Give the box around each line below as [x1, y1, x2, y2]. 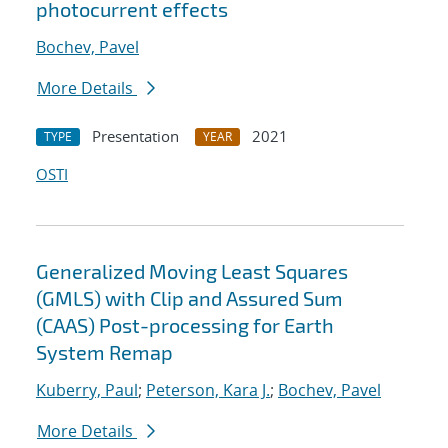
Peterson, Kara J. [146, 379, 270, 402]
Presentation [92, 126, 179, 147]
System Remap [36, 340, 173, 365]
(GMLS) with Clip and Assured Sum [36, 286, 343, 311]
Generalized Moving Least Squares [36, 259, 348, 284]
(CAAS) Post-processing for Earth [36, 313, 334, 338]
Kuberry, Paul [36, 379, 138, 402]
